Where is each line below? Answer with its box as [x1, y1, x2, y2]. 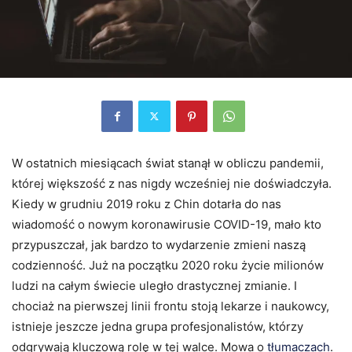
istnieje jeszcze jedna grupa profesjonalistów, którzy [12, 318, 303, 334]
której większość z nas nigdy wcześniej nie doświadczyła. [12, 175, 332, 191]
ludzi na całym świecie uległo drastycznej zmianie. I [12, 277, 297, 293]
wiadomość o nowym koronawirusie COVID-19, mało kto [12, 216, 321, 232]
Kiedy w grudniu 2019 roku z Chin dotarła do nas [12, 196, 281, 211]
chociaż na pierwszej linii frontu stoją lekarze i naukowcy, [12, 298, 329, 313]
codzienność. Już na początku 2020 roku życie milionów [12, 257, 324, 273]
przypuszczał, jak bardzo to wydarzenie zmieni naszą [12, 236, 306, 252]
